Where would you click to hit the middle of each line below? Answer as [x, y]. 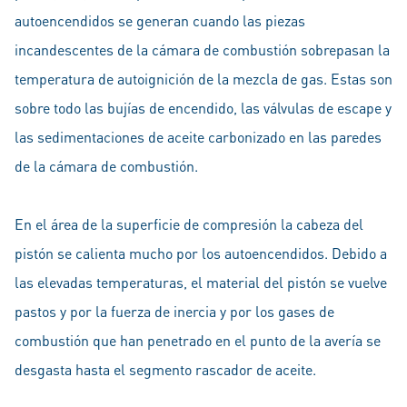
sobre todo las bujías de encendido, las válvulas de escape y [203, 108]
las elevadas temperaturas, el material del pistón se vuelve [201, 283]
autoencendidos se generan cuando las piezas [160, 21]
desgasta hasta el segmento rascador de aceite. [165, 370]
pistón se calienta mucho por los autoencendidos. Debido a [201, 253]
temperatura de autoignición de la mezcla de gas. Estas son [203, 79]
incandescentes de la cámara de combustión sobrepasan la [202, 50]
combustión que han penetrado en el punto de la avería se [198, 341]
